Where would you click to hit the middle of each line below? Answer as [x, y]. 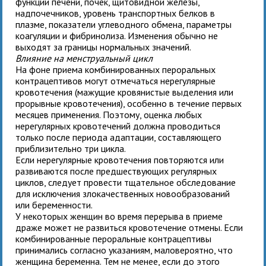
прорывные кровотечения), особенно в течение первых [129, 103]
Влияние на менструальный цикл [84, 58]
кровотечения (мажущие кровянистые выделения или [125, 92]
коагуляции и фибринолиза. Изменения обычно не [117, 35]
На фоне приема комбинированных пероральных [116, 69]
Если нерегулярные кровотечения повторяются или [120, 159]
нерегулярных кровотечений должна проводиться [118, 126]
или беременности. [54, 205]
